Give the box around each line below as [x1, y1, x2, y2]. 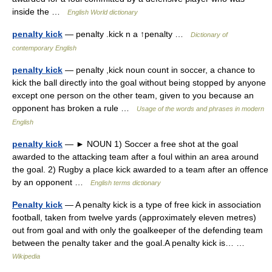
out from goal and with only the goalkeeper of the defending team [12, 225, 263, 235]
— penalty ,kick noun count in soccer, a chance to [63, 65, 255, 75]
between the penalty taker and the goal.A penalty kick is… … [12, 238, 250, 248]
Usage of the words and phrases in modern [137, 105, 264, 112]
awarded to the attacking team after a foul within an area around [12, 152, 259, 161]
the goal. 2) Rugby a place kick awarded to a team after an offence [12, 165, 268, 174]
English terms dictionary [90, 179, 161, 186]
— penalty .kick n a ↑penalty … [63, 29, 191, 39]
